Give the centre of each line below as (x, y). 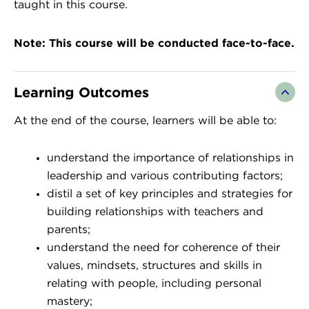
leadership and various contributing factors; (165, 176)
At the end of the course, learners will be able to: (145, 121)
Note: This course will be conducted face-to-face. (154, 42)
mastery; (70, 301)
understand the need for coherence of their (163, 248)
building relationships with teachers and (155, 212)
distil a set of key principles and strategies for (170, 194)
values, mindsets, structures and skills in (154, 266)
